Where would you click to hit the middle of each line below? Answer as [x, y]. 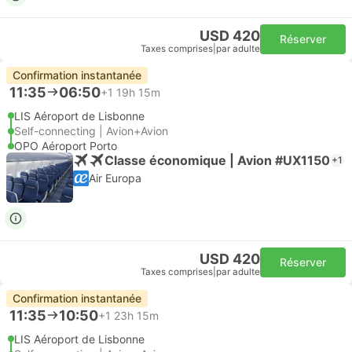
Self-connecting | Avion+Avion [91, 131]
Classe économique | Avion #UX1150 [217, 160]
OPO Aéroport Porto [66, 146]
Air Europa [115, 178]
